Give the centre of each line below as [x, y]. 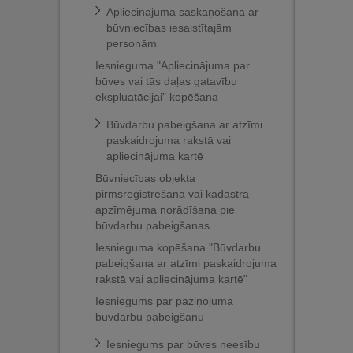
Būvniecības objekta [145, 178]
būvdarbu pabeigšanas [152, 225]
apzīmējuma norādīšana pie [165, 210]
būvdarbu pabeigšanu [150, 317]
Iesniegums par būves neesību [183, 344]
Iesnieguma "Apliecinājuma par [173, 65]
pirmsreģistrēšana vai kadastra [172, 194]
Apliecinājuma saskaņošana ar [182, 12]
